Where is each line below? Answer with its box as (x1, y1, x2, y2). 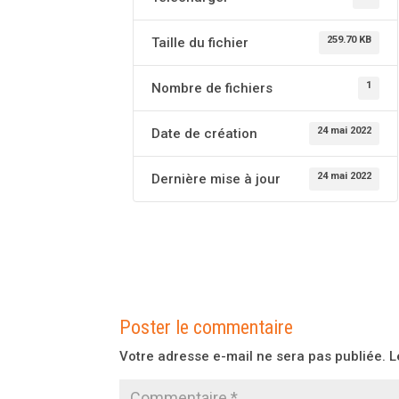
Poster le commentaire (119, 316, 294, 338)
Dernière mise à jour (151, 171, 281, 187)
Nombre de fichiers (151, 80, 273, 96)
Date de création (151, 126, 258, 142)
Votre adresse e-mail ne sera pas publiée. (119, 348, 387, 364)
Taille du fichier (151, 35, 249, 51)
